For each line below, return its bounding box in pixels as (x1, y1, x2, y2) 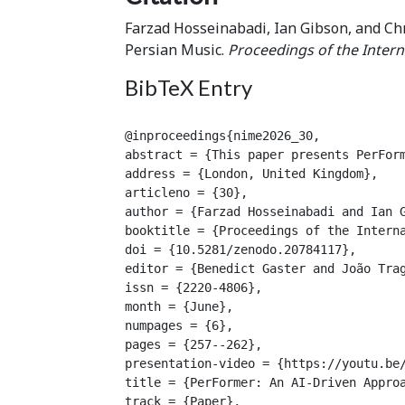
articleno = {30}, (125, 184, 248, 200)
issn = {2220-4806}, (125, 279, 262, 295)
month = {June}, (125, 298, 233, 314)
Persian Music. (125, 39, 228, 60)
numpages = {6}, (125, 317, 233, 333)
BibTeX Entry (125, 73, 252, 100)
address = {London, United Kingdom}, (125, 165, 378, 181)
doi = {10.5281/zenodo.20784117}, (125, 241, 356, 257)
